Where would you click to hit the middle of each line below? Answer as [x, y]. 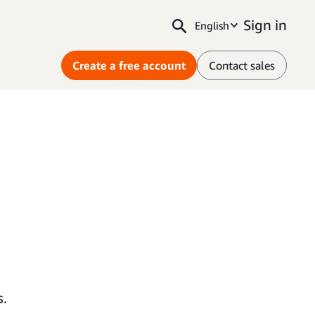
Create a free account [129, 65]
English [212, 25]
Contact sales [242, 65]
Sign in [265, 25]
